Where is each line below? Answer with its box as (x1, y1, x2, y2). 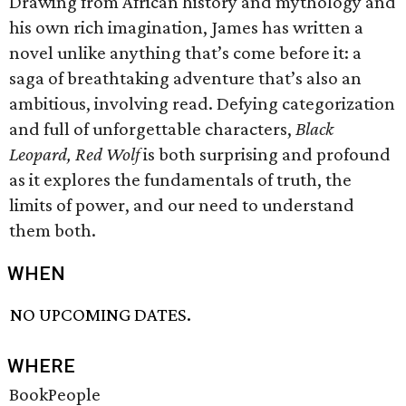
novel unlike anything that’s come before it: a (9, 42, 362, 63)
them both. (9, 219, 96, 241)
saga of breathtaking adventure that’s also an (9, 67, 362, 89)
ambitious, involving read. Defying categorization (9, 92, 395, 114)
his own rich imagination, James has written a (9, 16, 363, 38)
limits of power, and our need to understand (9, 194, 354, 216)
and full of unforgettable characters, (9, 118, 295, 140)
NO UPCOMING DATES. (10, 304, 192, 326)
